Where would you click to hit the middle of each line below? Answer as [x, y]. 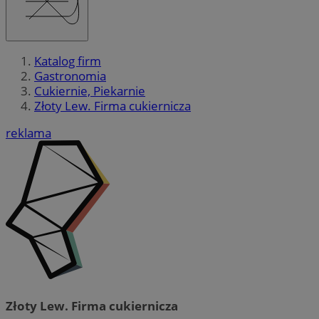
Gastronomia [70, 76]
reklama [28, 133]
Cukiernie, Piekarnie [90, 91]
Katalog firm [68, 61]
